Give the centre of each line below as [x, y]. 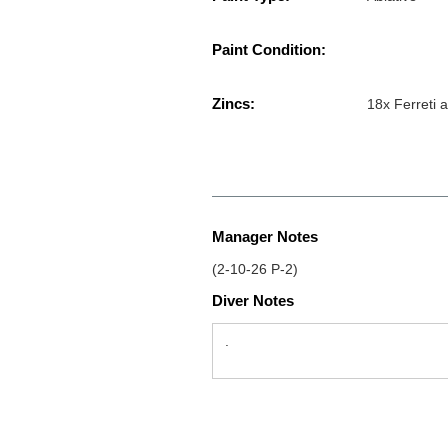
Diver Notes [253, 301]
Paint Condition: [269, 50]
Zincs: [233, 104]
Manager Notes [265, 237]
